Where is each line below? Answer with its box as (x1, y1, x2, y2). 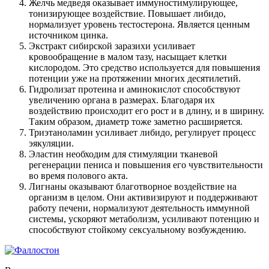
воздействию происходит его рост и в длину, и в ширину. (29, 105, 264, 116)
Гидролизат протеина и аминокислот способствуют (29, 83, 240, 94)
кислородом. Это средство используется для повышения (29, 62, 260, 73)
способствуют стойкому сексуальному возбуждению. (29, 224, 246, 235)
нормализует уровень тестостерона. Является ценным (29, 19, 250, 29)
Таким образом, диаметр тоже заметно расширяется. (29, 116, 243, 127)
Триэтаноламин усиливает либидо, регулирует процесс (29, 127, 256, 138)
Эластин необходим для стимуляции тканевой (29, 148, 218, 159)
